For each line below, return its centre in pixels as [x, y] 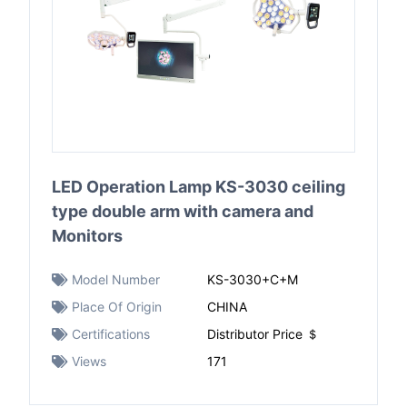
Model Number [116, 279]
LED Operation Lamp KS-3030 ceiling [199, 187]
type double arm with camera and [183, 211]
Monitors [87, 236]
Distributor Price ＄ [263, 334]
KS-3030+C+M [253, 279]
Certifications [111, 334]
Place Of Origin [117, 307]
